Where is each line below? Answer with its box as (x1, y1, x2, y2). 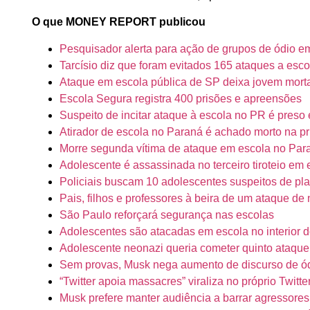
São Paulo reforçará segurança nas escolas (60, 208, 275, 221)
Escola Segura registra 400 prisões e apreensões (60, 92, 302, 104)
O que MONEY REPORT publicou (32, 16, 206, 28)
